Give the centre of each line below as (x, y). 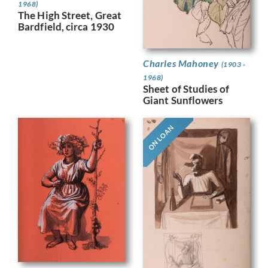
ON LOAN (161, 137)
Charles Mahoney (182, 63)
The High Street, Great (70, 16)
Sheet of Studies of (186, 89)
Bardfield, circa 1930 (66, 27)
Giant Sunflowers (183, 100)
